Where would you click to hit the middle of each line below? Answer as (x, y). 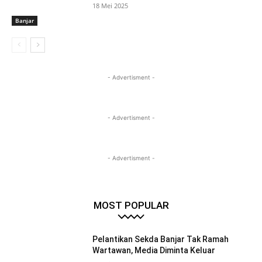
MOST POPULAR (131, 206)
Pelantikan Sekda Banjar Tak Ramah (161, 239)
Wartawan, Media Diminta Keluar (154, 251)
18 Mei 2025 (111, 6)
